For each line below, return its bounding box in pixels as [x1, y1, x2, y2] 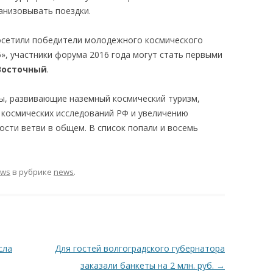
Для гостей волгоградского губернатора [54, 243, 225, 255]
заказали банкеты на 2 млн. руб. [80, 260, 216, 272]
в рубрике [10, 166, 54, 178]
